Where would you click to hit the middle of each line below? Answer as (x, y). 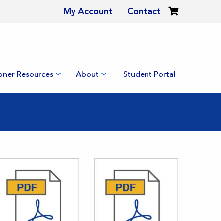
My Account (88, 11)
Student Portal (149, 74)
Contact (144, 11)
